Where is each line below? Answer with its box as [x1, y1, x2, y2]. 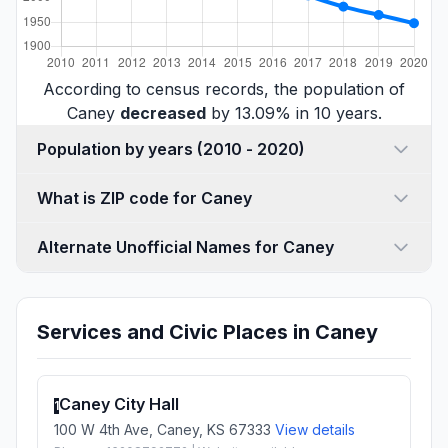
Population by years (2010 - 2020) [197, 138, 305, 159]
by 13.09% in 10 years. [205, 102, 382, 123]
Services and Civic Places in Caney [37, 319, 378, 344]
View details [275, 420, 355, 438]
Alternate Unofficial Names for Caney [37, 236, 334, 257]
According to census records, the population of [43, 78, 405, 99]
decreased [119, 102, 206, 123]
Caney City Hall [59, 393, 179, 414]
